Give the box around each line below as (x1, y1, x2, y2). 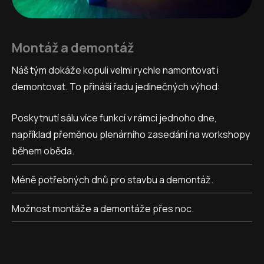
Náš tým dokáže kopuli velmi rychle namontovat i (12, 64, 219, 77)
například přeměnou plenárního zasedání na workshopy (12, 127, 250, 141)
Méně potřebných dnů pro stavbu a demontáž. (12, 173, 213, 186)
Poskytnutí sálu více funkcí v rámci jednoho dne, (12, 111, 217, 124)
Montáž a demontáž (12, 39, 134, 57)
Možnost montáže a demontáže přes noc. (12, 202, 194, 215)
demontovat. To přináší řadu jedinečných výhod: (12, 80, 220, 94)
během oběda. (12, 144, 74, 157)
